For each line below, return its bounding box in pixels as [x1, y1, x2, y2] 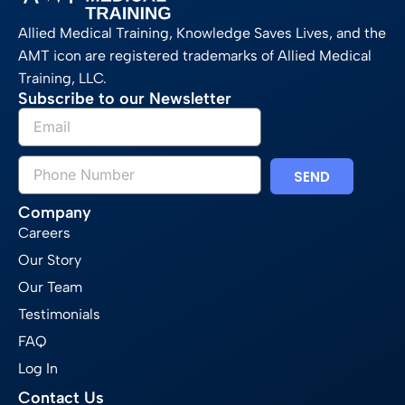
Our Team [18, 278, 82, 297]
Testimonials [18, 306, 100, 324]
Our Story [18, 251, 81, 269]
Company [18, 202, 91, 223]
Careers [18, 224, 71, 242]
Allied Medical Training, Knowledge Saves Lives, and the [18, 24, 386, 42]
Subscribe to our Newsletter [18, 89, 231, 109]
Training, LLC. [18, 70, 107, 88]
